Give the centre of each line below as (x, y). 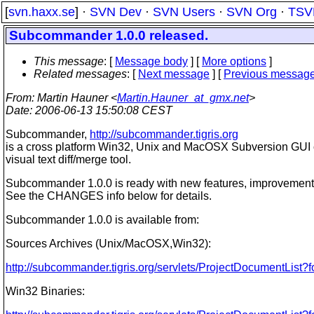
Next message (174, 74)
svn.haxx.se (42, 12)
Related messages (80, 74)
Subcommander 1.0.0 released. (109, 35)
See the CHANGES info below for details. (109, 196)
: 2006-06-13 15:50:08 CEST (101, 110)
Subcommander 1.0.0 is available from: (102, 220)
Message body (151, 61)
